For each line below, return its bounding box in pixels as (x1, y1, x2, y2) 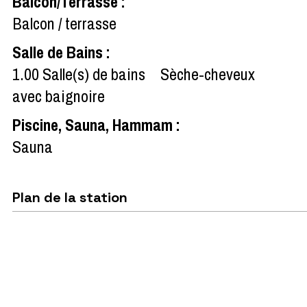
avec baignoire (12, 84, 105, 107)
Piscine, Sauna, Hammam (12, 113, 176, 136)
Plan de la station (12, 188, 127, 206)
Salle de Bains (12, 40, 106, 63)
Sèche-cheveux (160, 62, 255, 85)
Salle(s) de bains (42, 62, 145, 85)
